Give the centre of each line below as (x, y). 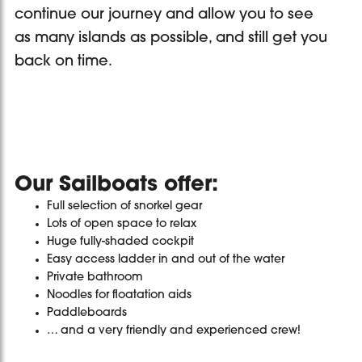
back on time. (63, 61)
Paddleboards (87, 314)
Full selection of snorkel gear (124, 207)
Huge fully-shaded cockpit (120, 242)
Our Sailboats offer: (116, 186)
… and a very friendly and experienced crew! (174, 331)
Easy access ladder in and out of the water (166, 260)
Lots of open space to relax (122, 225)
